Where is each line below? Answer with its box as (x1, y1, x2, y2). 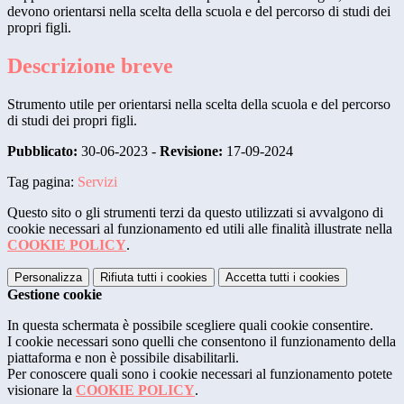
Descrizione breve (7, 53, 173, 78)
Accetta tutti (225, 270, 289, 284)
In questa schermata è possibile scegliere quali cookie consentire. (7, 317, 373, 333)
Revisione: (160, 142, 223, 159)
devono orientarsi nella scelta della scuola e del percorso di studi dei (7, 3, 390, 19)
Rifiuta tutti (100, 270, 157, 284)
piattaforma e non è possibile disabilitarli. (7, 349, 239, 365)
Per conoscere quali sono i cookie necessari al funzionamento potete (7, 365, 392, 381)
